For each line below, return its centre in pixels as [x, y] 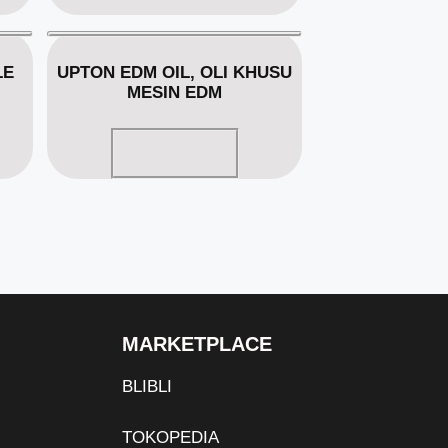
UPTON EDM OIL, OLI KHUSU [175, 72]
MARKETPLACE [197, 344]
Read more [174, 153]
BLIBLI [147, 386]
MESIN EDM [175, 92]
